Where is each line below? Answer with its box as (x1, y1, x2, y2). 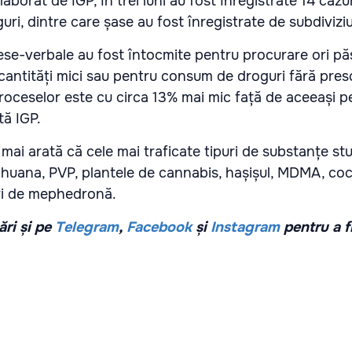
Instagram (211, 218, 280, 236)
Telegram (55, 218, 119, 236)
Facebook (126, 218, 192, 236)
